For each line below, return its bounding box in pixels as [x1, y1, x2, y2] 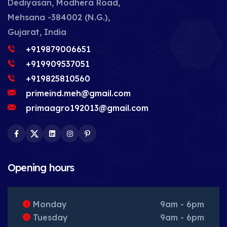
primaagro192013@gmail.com [26, 103, 148, 113]
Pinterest [87, 135, 120, 144]
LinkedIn [51, 135, 84, 144]
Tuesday [30, 212, 68, 223]
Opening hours [8, 161, 74, 174]
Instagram [69, 135, 109, 144]
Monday [30, 199, 67, 209]
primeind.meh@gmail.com [26, 88, 131, 98]
